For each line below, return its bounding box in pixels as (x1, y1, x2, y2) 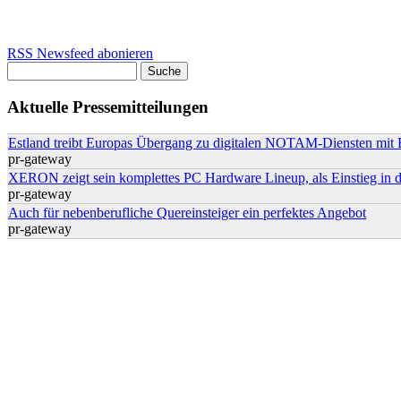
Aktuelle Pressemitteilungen (7, 97, 209, 116)
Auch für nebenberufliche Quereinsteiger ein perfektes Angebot (8, 205, 366, 221)
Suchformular (7, 79, 136, 103)
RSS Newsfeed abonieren (7, 45, 153, 61)
